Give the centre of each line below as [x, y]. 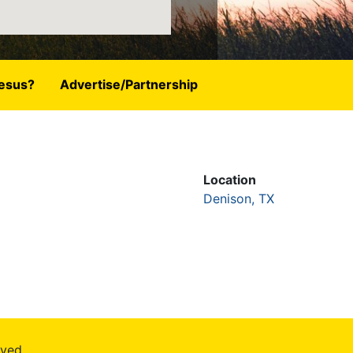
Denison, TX [239, 199]
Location [230, 180]
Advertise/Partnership [128, 85]
